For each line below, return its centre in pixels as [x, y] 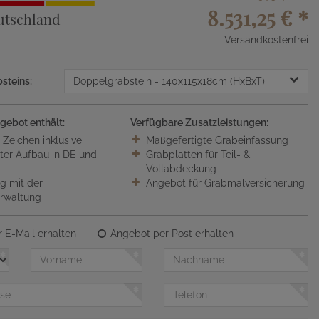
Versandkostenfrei [266, 40]
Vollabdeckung [181, 169]
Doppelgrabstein [114, 81]
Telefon [180, 289]
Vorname [51, 254]
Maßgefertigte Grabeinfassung [217, 140]
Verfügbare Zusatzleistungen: [199, 122]
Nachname [188, 254]
